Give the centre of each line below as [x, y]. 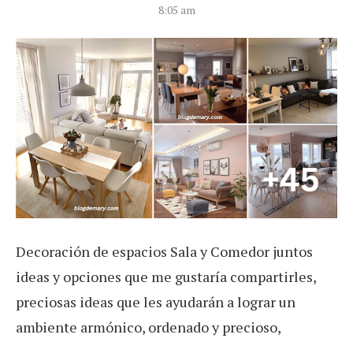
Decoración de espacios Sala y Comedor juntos [164, 252]
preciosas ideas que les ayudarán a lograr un [156, 302]
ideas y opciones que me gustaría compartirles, [166, 277]
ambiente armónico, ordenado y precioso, [149, 327]
